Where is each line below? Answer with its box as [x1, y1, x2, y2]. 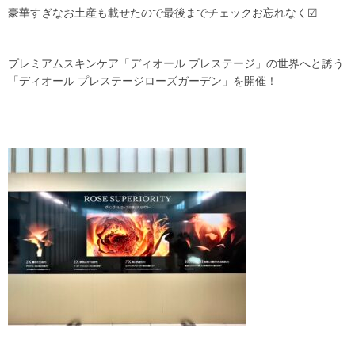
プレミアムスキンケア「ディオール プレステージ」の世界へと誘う [8, 57, 344, 71]
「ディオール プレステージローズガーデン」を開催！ [8, 74, 277, 88]
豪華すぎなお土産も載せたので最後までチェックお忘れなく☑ [8, 6, 318, 20]
